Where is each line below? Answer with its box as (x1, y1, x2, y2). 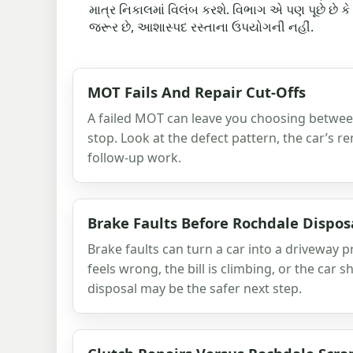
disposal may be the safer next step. (87, 279, 302, 297)
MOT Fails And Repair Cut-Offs (87, 81, 306, 102)
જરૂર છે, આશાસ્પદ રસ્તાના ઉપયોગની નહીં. (89, 17, 314, 35)
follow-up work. (87, 148, 181, 166)
